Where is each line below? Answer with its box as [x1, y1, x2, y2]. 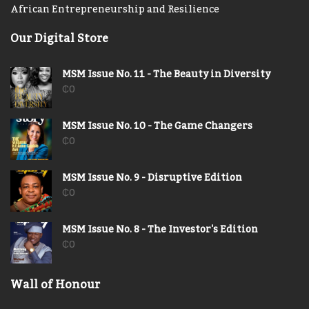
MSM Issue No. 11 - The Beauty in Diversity [62, 65, 270, 84]
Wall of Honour [10, 274, 100, 296]
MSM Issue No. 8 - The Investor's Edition [62, 220, 258, 239]
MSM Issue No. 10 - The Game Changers [62, 117, 252, 136]
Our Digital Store [10, 28, 108, 50]
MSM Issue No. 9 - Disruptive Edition [62, 168, 242, 188]
